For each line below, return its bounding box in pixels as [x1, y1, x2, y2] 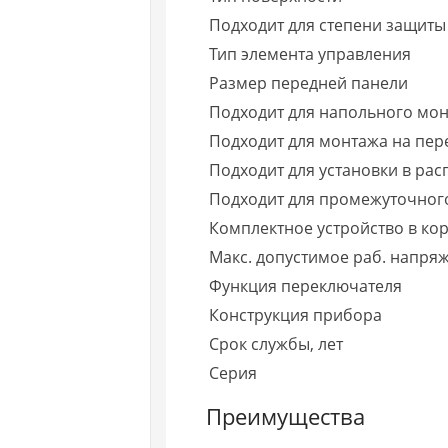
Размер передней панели [209, 71, 409, 94]
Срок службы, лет [209, 332, 344, 355]
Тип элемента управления [209, 42, 412, 65]
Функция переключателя [209, 274, 403, 297]
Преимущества [206, 400, 366, 431]
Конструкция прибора [209, 303, 383, 326]
